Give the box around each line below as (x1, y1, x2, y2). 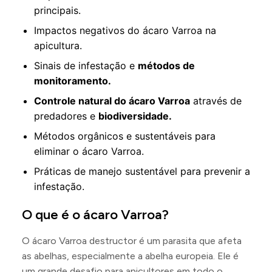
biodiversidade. (98, 110, 172, 122)
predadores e (34, 110, 98, 122)
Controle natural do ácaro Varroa (34, 95, 190, 107)
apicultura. (34, 39, 82, 52)
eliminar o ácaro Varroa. (34, 145, 144, 157)
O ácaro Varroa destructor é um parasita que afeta (22, 235, 242, 246)
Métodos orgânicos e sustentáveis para (34, 130, 216, 142)
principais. (34, 4, 81, 16)
